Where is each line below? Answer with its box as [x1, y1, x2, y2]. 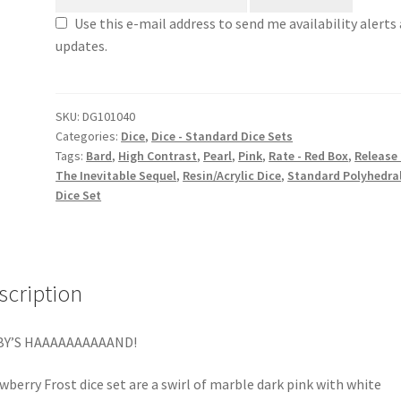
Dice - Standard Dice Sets [151, 127, 294, 144]
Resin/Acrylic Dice [183, 166, 282, 183]
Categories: [55, 127, 122, 144]
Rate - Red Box [269, 147, 349, 164]
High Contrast [118, 147, 198, 164]
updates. [55, 36, 108, 55]
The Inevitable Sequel [55, 166, 177, 183]
